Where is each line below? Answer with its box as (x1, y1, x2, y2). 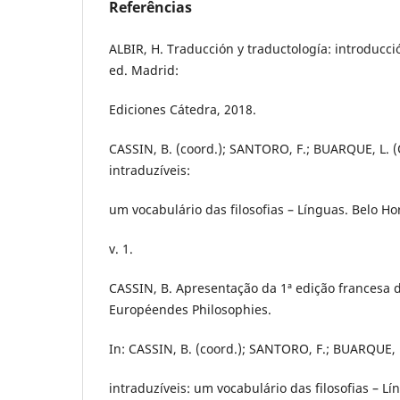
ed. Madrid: (109, 61, 179, 79)
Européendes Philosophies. (109, 300, 271, 318)
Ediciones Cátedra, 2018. (109, 100, 256, 118)
